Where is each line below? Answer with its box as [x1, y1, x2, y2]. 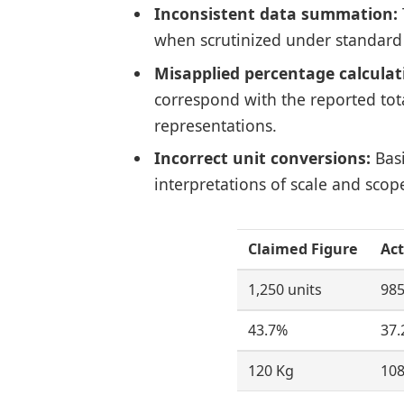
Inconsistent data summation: [153, 3, 398, 25]
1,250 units [247, 280, 322, 300]
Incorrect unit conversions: [153, 147, 371, 170]
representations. [153, 114, 277, 136]
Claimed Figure [247, 239, 358, 260]
